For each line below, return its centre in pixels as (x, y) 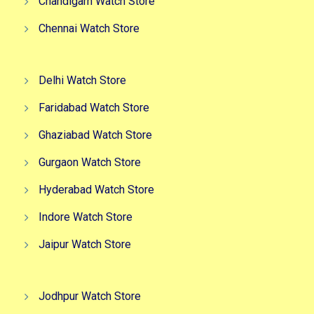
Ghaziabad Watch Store (95, 135)
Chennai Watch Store (89, 28)
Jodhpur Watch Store (90, 296)
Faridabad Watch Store (94, 108)
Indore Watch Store (86, 217)
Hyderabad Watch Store (96, 190)
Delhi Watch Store (82, 80)
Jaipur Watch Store (85, 244)
